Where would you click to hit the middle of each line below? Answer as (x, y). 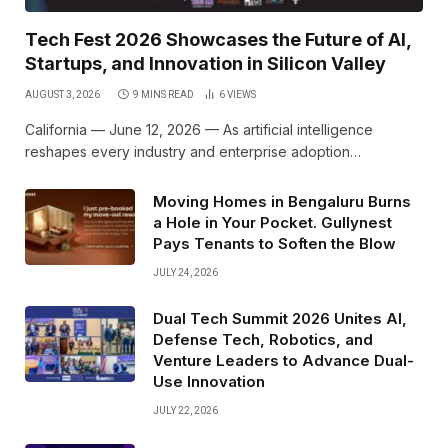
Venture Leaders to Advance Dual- (283, 360)
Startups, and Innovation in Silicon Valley (205, 63)
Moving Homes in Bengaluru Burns (282, 201)
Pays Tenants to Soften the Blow (274, 243)
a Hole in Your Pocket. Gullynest (272, 222)
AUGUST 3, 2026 (62, 94)
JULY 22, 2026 (185, 410)
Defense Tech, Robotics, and (263, 339)
